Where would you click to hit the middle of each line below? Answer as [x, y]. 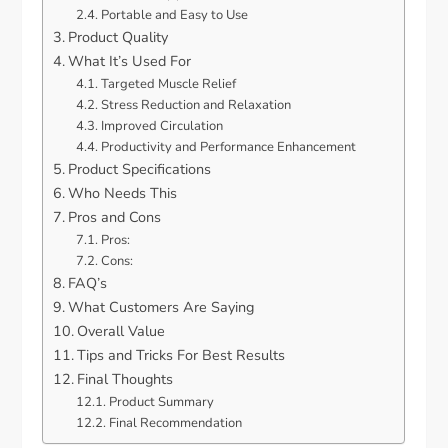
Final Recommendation [175, 423]
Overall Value [121, 331]
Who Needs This [123, 193]
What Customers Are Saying [161, 307]
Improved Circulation [161, 126]
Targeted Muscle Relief [168, 84]
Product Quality [118, 37]
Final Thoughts [125, 379]
